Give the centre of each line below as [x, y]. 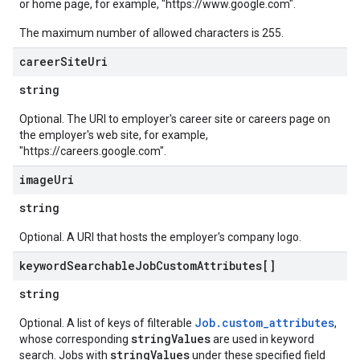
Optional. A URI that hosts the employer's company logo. [160, 237]
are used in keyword [262, 339]
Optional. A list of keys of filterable [107, 323]
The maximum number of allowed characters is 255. [151, 33]
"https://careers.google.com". [93, 151]
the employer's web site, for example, [114, 135]
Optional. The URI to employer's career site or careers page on [175, 119]
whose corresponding [75, 339]
